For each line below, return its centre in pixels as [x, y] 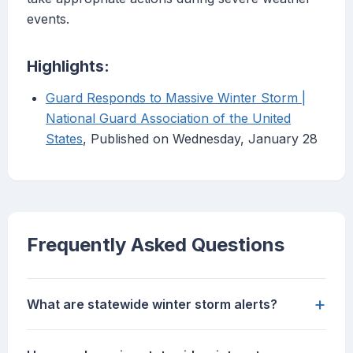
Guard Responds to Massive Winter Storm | [176, 98]
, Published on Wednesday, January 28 [200, 139]
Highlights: [68, 67]
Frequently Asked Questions [156, 245]
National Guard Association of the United [168, 119]
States [64, 139]
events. [48, 19]
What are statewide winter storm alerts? [152, 305]
